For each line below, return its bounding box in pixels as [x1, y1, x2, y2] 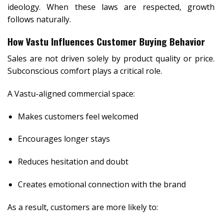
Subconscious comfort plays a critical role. [7, 65, 162, 76]
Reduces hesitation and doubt [17, 156, 128, 167]
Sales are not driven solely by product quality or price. [7, 53, 215, 64]
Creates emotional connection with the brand [17, 178, 186, 190]
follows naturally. [7, 13, 71, 25]
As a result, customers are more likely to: [7, 201, 158, 213]
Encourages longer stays [17, 133, 110, 145]
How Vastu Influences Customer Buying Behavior [7, 34, 205, 49]
